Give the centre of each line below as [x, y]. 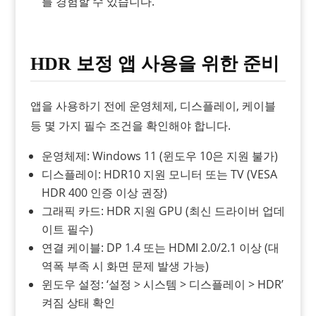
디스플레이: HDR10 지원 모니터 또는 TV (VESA [159, 174]
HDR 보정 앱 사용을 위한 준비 [154, 63]
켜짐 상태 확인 [78, 302]
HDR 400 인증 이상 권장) [104, 192]
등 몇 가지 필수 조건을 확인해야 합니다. [130, 125]
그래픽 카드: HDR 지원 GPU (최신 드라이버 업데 [163, 211]
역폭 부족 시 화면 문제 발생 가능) [125, 266]
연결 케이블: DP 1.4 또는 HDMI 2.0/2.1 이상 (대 [160, 247]
